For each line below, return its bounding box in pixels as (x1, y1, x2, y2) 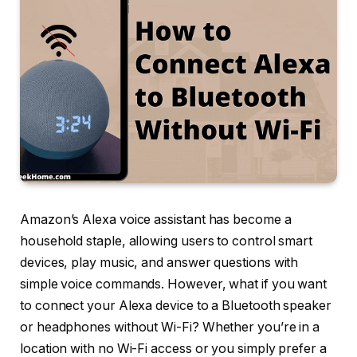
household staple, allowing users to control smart (20, 233, 313, 249)
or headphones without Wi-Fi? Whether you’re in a (20, 320, 320, 335)
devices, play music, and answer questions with (20, 255, 299, 271)
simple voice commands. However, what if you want (20, 277, 328, 292)
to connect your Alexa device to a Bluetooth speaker (20, 298, 331, 314)
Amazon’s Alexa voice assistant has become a (20, 212, 292, 228)
